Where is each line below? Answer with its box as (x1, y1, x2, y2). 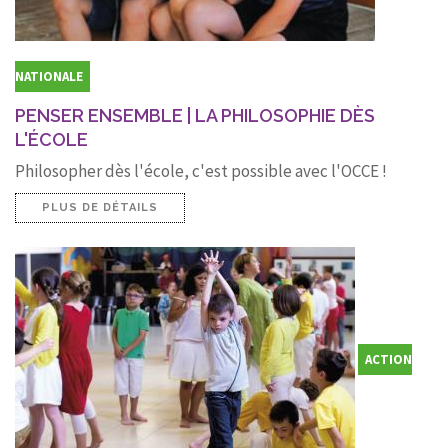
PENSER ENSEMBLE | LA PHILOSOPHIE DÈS (15, 104, 375, 126)
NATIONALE (15, 67, 83, 85)
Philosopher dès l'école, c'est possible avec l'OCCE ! (15, 159, 387, 182)
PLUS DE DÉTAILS (42, 200, 158, 214)
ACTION (365, 351, 412, 369)
